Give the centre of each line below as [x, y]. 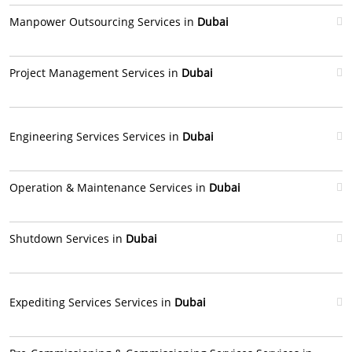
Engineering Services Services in [96, 136]
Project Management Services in [95, 73]
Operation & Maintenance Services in [109, 187]
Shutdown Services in [68, 238]
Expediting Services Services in [92, 302]
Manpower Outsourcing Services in [103, 22]
